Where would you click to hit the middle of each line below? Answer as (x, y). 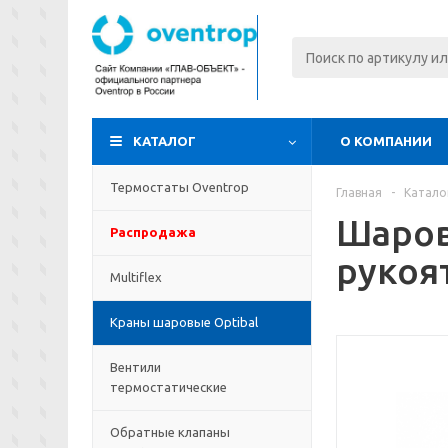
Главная (359, 192)
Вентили (135, 367)
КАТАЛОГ (164, 141)
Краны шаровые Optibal (184, 322)
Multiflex (136, 277)
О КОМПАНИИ (386, 141)
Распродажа (153, 232)
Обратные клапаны (170, 432)
